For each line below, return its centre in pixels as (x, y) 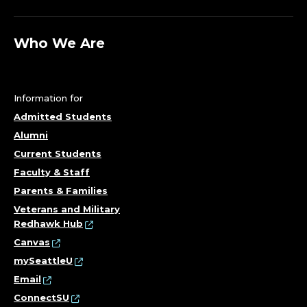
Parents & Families (61, 191)
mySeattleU (43, 261)
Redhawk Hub (48, 224)
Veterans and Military (67, 209)
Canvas (32, 242)
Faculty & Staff (52, 172)
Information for (48, 98)
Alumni (31, 135)
